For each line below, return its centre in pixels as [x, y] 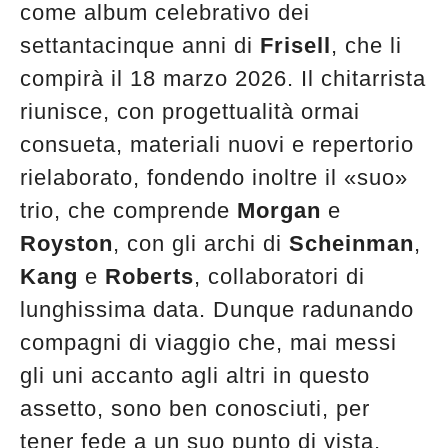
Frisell [295, 45]
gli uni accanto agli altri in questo [195, 375]
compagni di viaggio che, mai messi [208, 342]
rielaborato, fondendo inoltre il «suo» [214, 177]
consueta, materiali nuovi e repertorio [217, 144]
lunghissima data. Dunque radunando [217, 309]
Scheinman [351, 243]
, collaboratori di [279, 276]
